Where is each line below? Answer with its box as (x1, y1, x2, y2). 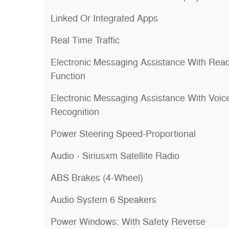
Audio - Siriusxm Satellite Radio (51, 150, 179, 162)
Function (51, 71, 85, 82)
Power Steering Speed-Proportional (51, 128, 196, 140)
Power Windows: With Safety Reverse (51, 216, 205, 227)
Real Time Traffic (51, 35, 120, 46)
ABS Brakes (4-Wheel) (51, 172, 143, 184)
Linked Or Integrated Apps (51, 13, 158, 24)
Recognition (51, 106, 99, 118)
